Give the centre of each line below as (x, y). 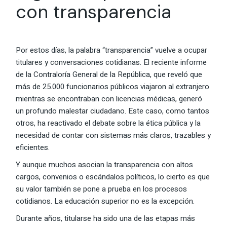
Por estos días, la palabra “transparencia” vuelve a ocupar (112, 50)
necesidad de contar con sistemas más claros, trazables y (113, 136)
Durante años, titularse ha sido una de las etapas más (106, 219)
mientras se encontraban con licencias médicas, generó (109, 99)
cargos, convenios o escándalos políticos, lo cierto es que (113, 177)
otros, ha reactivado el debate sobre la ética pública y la (108, 123)
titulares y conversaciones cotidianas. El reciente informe (111, 63)
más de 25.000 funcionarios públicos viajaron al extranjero (113, 87)
